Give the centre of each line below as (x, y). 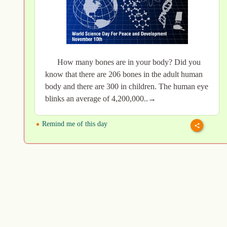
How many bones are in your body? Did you (129, 62)
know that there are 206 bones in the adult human (124, 74)
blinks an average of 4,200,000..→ (101, 98)
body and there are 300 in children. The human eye (127, 86)
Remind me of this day (74, 124)
